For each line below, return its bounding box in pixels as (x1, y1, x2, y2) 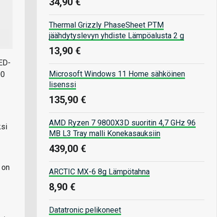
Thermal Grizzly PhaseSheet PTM (49, 20, 164, 30)
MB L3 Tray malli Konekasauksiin (49, 128, 160, 138)
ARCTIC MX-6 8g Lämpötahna (49, 167, 150, 176)
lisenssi (49, 79, 76, 89)
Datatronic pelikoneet (49, 205, 121, 215)
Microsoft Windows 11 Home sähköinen (49, 69, 185, 78)
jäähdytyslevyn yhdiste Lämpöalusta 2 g (49, 31, 184, 40)
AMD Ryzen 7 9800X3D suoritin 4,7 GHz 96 (49, 118, 196, 127)
